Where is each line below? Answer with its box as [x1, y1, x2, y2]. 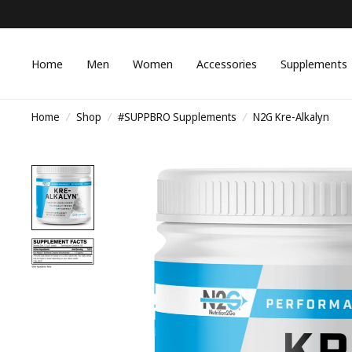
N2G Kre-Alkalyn [253, 109, 329, 124]
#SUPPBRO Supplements [118, 109, 236, 124]
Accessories [196, 55, 257, 71]
